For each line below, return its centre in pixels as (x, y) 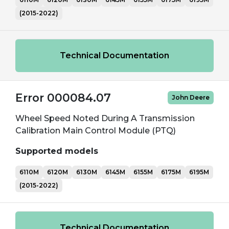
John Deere (191, 97)
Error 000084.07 (63, 98)
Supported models (57, 151)
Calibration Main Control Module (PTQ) (96, 131)
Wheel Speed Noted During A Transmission (105, 118)
